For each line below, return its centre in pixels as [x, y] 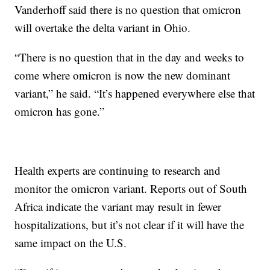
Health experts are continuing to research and [118, 171]
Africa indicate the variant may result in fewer [118, 207]
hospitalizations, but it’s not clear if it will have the [130, 225]
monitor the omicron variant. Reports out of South [131, 189]
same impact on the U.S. [71, 243]
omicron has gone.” [60, 111]
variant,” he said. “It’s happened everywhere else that [135, 93]
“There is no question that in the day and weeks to [130, 57]
